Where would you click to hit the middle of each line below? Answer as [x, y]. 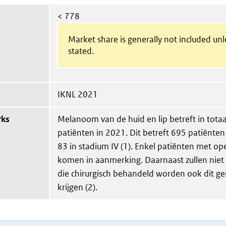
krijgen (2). [77, 187]
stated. [81, 51]
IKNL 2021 [78, 94]
